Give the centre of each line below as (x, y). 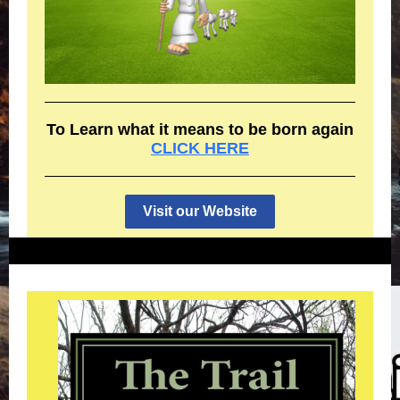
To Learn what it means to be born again (200, 129)
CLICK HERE (200, 148)
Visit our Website (200, 211)
